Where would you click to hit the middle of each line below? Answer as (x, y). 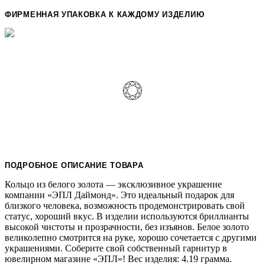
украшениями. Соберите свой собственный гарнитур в (116, 248)
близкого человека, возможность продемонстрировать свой (125, 205)
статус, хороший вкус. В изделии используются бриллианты (127, 216)
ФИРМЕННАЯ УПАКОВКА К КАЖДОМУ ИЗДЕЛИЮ (105, 14)
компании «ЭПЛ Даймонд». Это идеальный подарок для (119, 195)
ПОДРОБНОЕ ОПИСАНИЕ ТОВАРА (74, 165)
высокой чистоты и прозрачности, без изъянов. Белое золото (127, 227)
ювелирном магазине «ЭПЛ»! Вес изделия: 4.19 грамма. (118, 258)
